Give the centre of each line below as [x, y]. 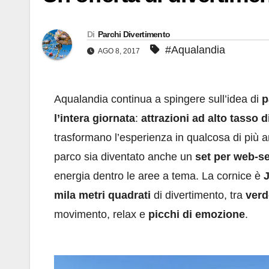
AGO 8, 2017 [119, 51]
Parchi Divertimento [134, 35]
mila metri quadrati [102, 195]
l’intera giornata [95, 119]
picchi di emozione [197, 215]
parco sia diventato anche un [125, 157]
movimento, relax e [101, 215]
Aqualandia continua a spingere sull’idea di [158, 99]
